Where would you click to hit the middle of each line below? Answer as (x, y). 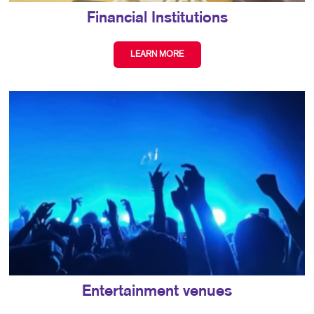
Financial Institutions (157, 18)
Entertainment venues (157, 292)
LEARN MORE (157, 54)
